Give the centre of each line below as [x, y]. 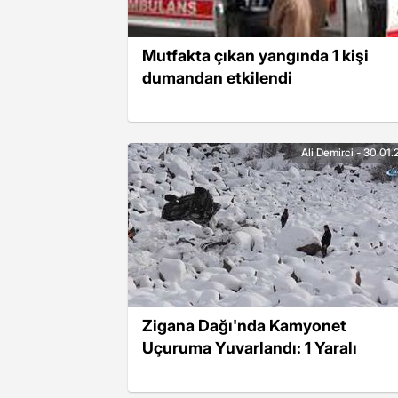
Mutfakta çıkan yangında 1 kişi [255, 55]
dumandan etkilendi [217, 77]
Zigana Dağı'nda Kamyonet [244, 325]
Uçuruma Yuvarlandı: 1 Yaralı [250, 347]
